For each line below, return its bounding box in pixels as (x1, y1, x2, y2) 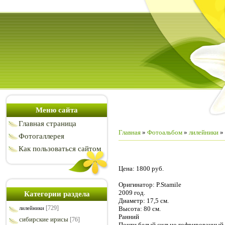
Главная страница (19, 120, 76, 128)
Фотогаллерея (19, 132, 64, 140)
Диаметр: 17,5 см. (119, 196, 169, 204)
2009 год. (119, 188, 145, 196)
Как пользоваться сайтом (19, 145, 101, 153)
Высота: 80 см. (119, 204, 161, 212)
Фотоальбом (147, 129, 182, 136)
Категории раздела (24, 190, 90, 198)
